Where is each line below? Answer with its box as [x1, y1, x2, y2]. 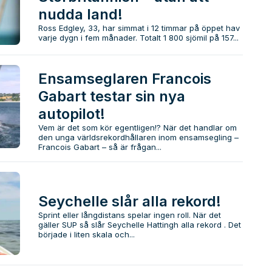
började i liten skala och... [38, 229, 135, 240]
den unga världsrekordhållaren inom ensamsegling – [38, 132, 239, 143]
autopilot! [38, 105, 105, 123]
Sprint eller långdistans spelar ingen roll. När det [38, 210, 221, 220]
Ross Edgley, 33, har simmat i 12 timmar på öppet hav [38, 22, 240, 33]
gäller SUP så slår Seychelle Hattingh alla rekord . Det [38, 220, 241, 230]
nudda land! [38, 5, 123, 23]
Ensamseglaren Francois [38, 70, 211, 88]
